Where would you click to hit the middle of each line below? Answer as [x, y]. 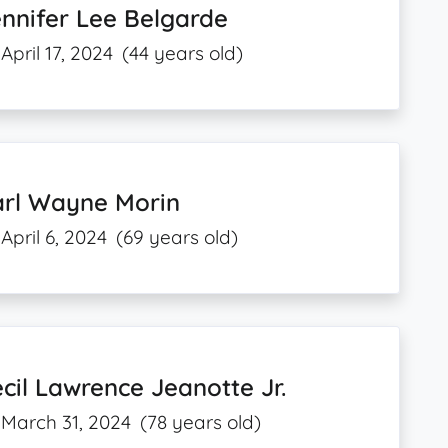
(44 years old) [183, 53]
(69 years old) [177, 237]
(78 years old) [201, 421]
